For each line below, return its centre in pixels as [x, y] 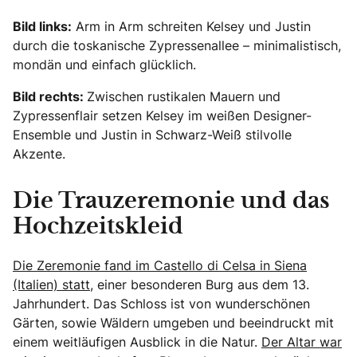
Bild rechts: [50, 97]
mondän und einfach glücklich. [104, 65]
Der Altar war [302, 342]
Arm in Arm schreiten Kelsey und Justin [191, 27]
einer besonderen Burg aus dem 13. [201, 285]
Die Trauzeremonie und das [171, 202]
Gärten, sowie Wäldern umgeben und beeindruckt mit [173, 323]
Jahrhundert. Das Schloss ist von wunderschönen [161, 304]
